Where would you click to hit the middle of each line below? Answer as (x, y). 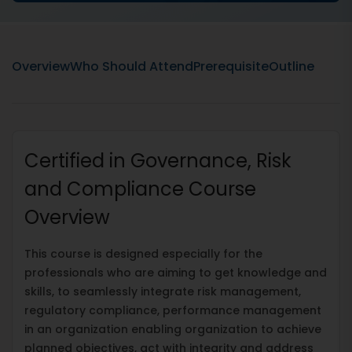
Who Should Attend (132, 66)
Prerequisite (231, 66)
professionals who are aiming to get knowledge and (176, 272)
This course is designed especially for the (143, 253)
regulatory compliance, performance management (173, 310)
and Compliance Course (140, 189)
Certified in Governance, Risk (158, 160)
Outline (291, 66)
